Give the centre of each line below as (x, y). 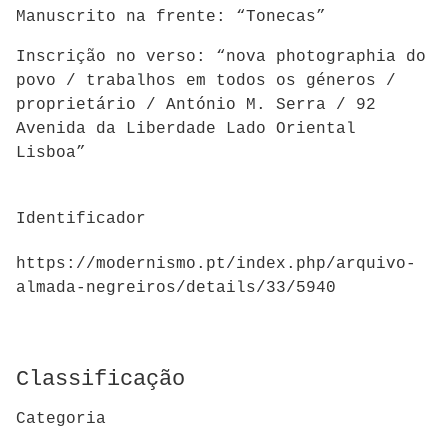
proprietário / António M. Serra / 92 (196, 104)
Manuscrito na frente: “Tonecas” (171, 16)
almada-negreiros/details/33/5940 (176, 287)
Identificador (81, 219)
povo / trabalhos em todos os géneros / (206, 80)
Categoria (61, 418)
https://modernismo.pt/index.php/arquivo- (216, 263)
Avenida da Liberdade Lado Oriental (186, 128)
